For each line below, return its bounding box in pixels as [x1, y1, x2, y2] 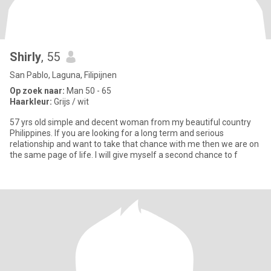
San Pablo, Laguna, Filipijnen [10, 70, 117, 80]
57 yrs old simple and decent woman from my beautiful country [10, 117, 251, 127]
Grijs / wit [52, 97, 89, 106]
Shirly [10, 50, 41, 64]
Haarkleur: [10, 97, 52, 106]
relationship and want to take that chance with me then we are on [10, 139, 259, 149]
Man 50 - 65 [65, 86, 111, 96]
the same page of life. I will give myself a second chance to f [10, 150, 238, 160]
